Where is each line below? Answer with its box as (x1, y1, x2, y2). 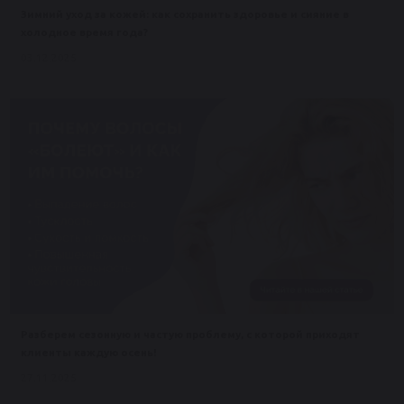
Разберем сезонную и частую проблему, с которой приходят (21, 328, 360, 341)
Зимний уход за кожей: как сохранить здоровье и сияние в (21, 8, 349, 21)
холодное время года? (21, 26, 148, 39)
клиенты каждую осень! (21, 346, 157, 359)
